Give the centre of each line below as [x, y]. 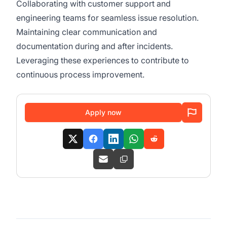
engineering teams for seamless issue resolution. [108, 18]
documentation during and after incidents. [96, 46]
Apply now [103, 112]
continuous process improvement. [82, 74]
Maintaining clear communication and [87, 32]
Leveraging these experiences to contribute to [103, 60]
